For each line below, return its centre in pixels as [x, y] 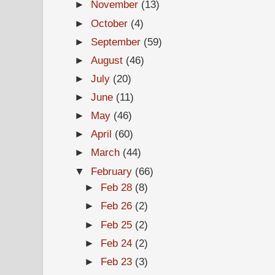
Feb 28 [118, 188]
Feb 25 [118, 224]
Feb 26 [118, 206]
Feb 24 [118, 243]
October [111, 23]
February [113, 171]
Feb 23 [118, 261]
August [109, 60]
